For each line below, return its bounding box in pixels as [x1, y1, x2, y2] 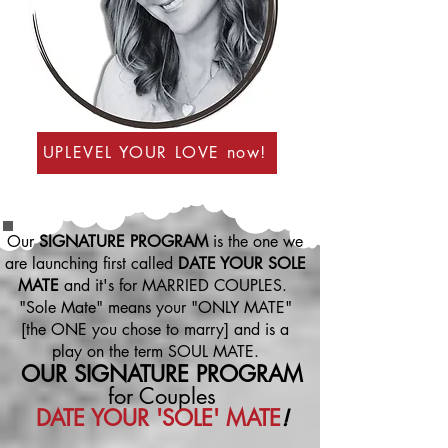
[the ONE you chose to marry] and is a [21, 318, 289, 340]
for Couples [108, 381, 216, 410]
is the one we [208, 230, 303, 252]
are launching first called [4, 252, 178, 274]
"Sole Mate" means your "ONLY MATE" [18, 296, 292, 318]
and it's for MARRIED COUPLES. [64, 274, 292, 296]
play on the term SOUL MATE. [51, 340, 259, 362]
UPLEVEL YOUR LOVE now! [42, 142, 268, 164]
